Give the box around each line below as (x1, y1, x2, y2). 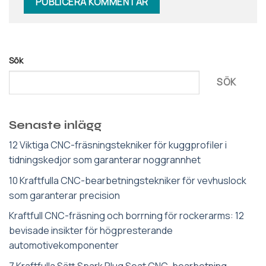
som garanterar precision (9, 188, 120, 202)
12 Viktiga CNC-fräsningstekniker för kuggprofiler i (9, 138, 227, 152)
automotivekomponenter (9, 239, 119, 252)
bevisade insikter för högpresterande (9, 224, 173, 237)
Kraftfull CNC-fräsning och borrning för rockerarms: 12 (9, 209, 244, 223)
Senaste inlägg (9, 118, 102, 132)
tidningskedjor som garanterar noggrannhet (9, 153, 201, 167)
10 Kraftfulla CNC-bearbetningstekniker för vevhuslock (9, 173, 246, 187)
